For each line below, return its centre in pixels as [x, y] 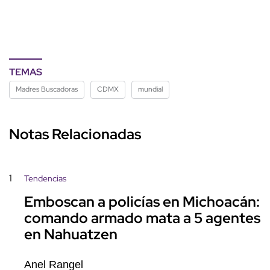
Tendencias [45, 179]
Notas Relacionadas [75, 134]
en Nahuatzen [71, 234]
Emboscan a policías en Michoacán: [142, 202]
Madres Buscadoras [47, 89]
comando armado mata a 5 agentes [142, 218]
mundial [150, 89]
